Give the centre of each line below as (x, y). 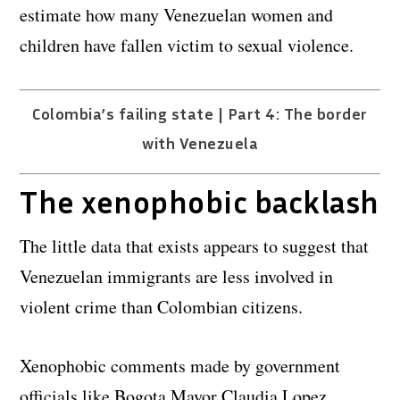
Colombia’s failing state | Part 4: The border (200, 113)
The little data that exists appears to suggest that (195, 246)
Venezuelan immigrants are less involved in (177, 276)
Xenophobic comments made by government (180, 365)
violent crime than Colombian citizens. (162, 306)
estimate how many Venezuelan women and (177, 14)
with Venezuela (200, 142)
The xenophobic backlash (200, 201)
